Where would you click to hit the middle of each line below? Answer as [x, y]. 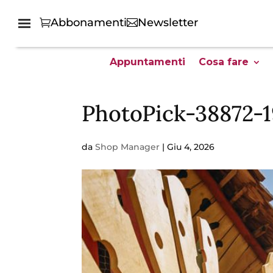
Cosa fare [224, 62]
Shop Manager [128, 147]
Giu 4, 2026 [191, 147]
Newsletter [168, 23]
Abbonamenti [89, 23]
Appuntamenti [147, 62]
